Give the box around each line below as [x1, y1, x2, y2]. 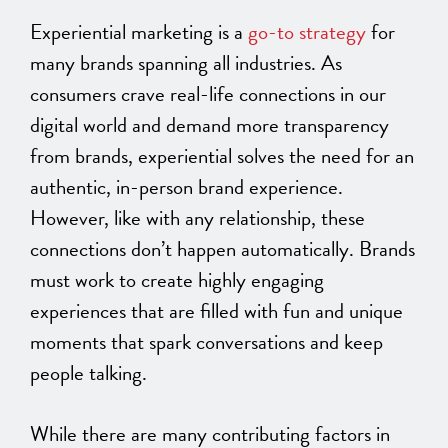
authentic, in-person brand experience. [30, 171, 343, 204]
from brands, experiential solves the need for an [30, 140, 414, 173]
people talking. [30, 357, 147, 390]
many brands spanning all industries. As [30, 47, 342, 80]
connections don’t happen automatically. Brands [30, 233, 415, 266]
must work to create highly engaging [30, 264, 324, 297]
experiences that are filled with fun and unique [30, 295, 403, 328]
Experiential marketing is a [30, 16, 248, 49]
